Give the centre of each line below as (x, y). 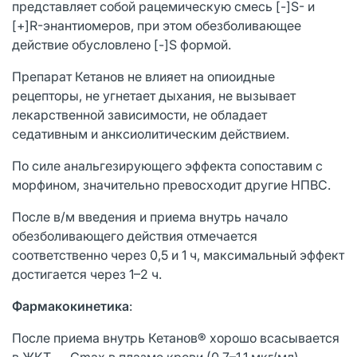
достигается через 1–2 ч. (87, 274)
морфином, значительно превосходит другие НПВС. (171, 184)
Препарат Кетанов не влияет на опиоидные (143, 76)
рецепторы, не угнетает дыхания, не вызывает (154, 95)
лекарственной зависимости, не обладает (139, 114)
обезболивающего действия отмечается (135, 235)
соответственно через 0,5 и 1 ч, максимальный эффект (178, 255)
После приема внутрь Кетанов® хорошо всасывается (176, 337)
